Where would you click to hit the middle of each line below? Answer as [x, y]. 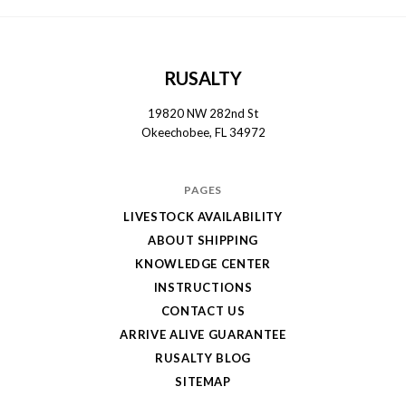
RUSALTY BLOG [203, 358]
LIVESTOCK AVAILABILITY [203, 216]
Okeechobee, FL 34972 [203, 132]
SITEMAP [203, 381]
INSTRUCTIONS [203, 287]
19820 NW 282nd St [203, 113]
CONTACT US [203, 310]
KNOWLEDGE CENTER [203, 263]
